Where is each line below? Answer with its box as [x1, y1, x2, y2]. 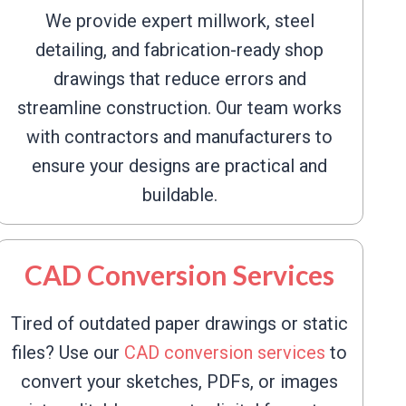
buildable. [141, 184, 217, 206]
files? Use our [12, 342, 124, 363]
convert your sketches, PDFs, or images [21, 371, 338, 392]
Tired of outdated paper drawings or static [11, 313, 348, 334]
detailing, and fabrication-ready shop [35, 39, 324, 61]
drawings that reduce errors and [53, 68, 306, 90]
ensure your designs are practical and [32, 155, 327, 177]
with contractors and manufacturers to [26, 126, 333, 148]
